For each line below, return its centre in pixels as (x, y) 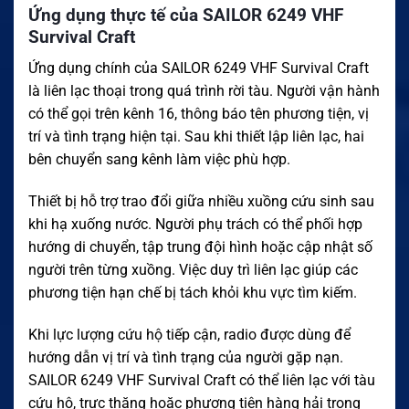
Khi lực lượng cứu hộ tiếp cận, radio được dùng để (189, 334)
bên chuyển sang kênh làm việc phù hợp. (159, 160)
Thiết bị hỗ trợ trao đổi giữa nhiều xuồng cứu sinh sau (201, 202)
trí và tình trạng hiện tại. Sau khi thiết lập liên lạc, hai (196, 137)
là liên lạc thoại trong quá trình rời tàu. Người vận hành (204, 91)
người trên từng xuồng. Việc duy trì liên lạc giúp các (193, 270)
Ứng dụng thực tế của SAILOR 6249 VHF (186, 15)
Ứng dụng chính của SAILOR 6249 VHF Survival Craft (199, 68)
